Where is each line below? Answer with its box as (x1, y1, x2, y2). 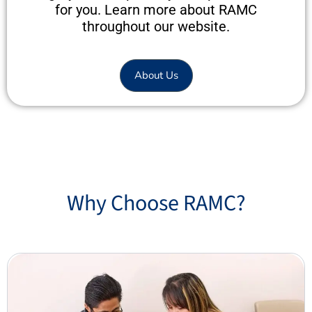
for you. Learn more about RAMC (55, 1, 257, 19)
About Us (134, 68, 178, 83)
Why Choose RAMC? (66, 187, 246, 220)
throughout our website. (82, 18, 230, 36)
